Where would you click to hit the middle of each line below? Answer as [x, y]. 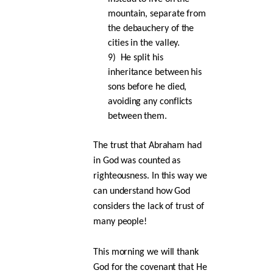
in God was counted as [137, 161]
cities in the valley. [144, 43]
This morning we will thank [146, 252]
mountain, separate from [157, 14]
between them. [137, 116]
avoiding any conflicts [150, 101]
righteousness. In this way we [150, 176]
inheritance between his [155, 72]
